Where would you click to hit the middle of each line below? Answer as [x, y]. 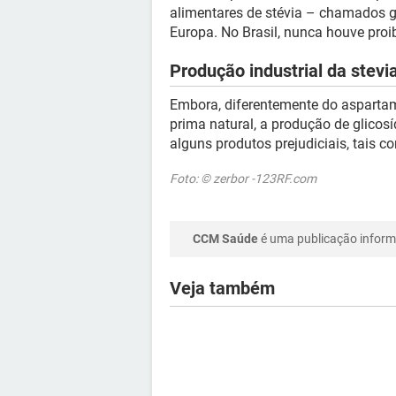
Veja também [222, 288]
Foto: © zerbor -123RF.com [243, 178]
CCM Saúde [225, 238]
